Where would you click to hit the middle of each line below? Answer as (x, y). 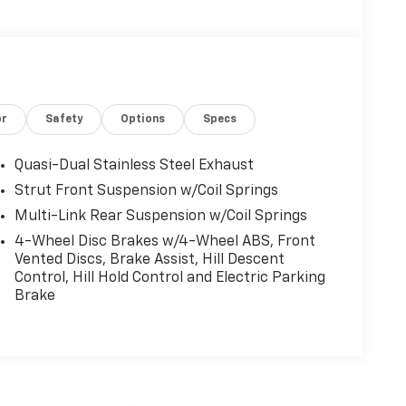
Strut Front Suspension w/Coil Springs (146, 191)
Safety (64, 119)
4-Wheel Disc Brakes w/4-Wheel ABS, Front (164, 242)
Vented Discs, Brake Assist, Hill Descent (149, 260)
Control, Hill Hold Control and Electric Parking (169, 278)
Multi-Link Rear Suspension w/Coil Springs (160, 216)
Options (143, 119)
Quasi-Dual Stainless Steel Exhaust (134, 165)
